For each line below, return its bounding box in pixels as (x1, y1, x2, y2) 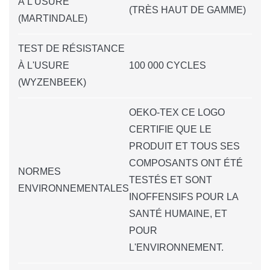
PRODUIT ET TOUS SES (129, 140, 240, 151)
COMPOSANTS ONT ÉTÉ (129, 157, 243, 168)
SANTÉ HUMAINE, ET (129, 208, 227, 219)
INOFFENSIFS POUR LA (129, 191, 238, 202)
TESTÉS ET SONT (129, 174, 212, 185)
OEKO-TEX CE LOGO (129, 107, 225, 118)
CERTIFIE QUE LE (129, 124, 212, 134)
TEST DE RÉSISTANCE (18, 43, 125, 54)
